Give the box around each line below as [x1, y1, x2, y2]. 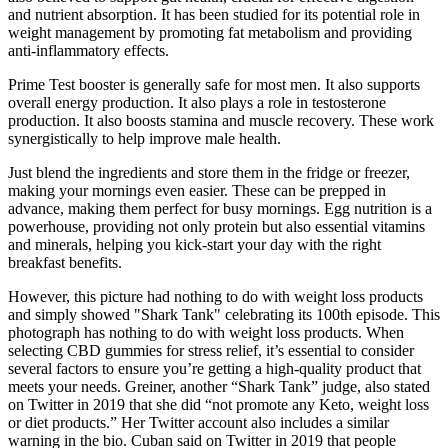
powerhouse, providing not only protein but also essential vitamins [8, 218, 425, 236]
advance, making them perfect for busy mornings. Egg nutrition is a [8, 200, 432, 218]
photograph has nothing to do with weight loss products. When [8, 324, 404, 342]
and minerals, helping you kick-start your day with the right [8, 236, 381, 254]
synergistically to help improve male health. [8, 130, 281, 148]
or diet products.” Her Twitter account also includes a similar [8, 414, 389, 432]
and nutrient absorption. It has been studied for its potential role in [8, 6, 420, 24]
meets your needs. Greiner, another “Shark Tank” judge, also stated [8, 378, 430, 396]
